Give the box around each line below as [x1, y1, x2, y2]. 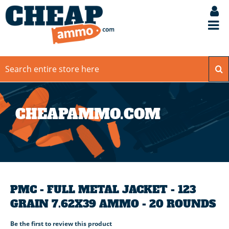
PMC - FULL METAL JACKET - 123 [10, 182, 196, 197]
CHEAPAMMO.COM [15, 105, 161, 124]
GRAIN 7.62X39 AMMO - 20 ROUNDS [10, 197, 216, 212]
